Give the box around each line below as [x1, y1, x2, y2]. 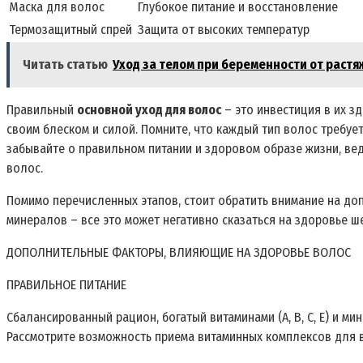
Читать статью [23, 56, 108, 72]
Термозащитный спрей [9, 21, 132, 37]
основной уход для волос [77, 101, 221, 117]
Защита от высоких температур [138, 21, 310, 37]
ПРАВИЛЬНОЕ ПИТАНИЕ [6, 276, 126, 293]
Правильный [6, 101, 77, 117]
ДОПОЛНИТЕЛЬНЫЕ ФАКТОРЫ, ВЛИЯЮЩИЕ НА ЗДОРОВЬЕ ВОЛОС [6, 244, 351, 260]
